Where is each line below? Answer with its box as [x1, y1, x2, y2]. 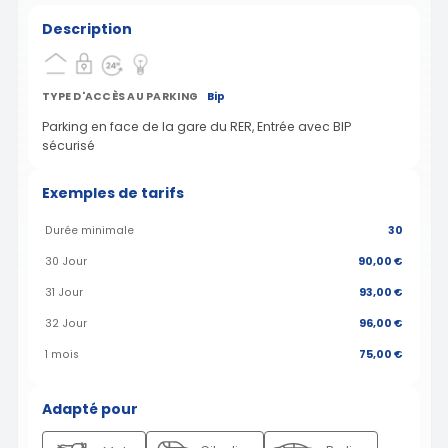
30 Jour [45, 254, 87, 270]
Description [42, 18, 132, 39]
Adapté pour [42, 399, 138, 420]
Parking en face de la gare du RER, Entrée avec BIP [42, 117, 351, 135]
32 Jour [45, 316, 87, 332]
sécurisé [42, 136, 95, 154]
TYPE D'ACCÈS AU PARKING [42, 89, 199, 105]
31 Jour [45, 285, 83, 301]
